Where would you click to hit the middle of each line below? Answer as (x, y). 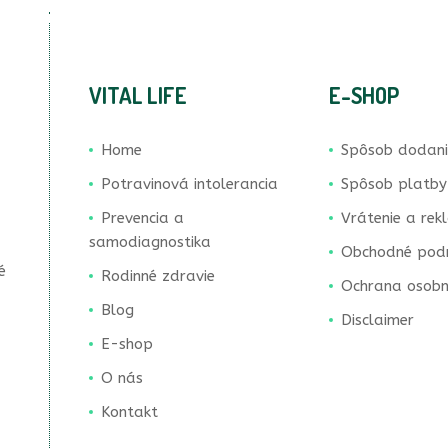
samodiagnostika (150, 242)
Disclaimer (377, 320)
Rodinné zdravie (158, 276)
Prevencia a (142, 218)
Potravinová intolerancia (189, 184)
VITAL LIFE (138, 95)
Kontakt (129, 412)
